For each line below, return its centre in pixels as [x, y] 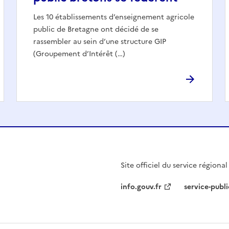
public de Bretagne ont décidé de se [96, 29]
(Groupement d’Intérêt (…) [79, 54]
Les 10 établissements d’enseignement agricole [114, 17]
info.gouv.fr [141, 187]
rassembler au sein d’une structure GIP [100, 41]
